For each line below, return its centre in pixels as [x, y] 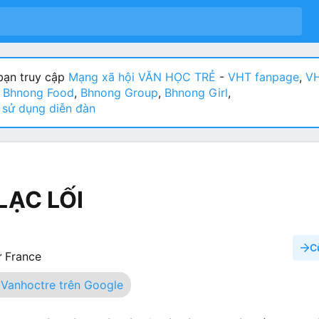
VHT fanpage [263, 77]
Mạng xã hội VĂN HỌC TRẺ [140, 77]
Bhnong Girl [196, 93]
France [23, 256]
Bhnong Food [38, 93]
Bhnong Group [119, 93]
